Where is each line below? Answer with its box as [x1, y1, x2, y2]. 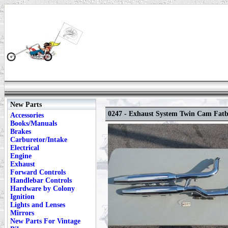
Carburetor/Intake [10, 136, 67, 144]
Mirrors [10, 209, 34, 217]
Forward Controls [10, 168, 66, 176]
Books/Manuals [10, 120, 57, 127]
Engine [10, 152, 32, 160]
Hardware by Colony [10, 185, 75, 192]
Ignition [10, 193, 35, 201]
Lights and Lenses [10, 201, 65, 209]
